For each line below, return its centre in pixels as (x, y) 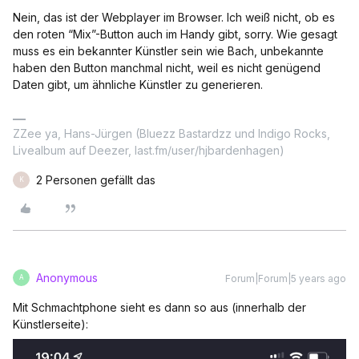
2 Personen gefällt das (96, 179)
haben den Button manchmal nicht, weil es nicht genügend (167, 67)
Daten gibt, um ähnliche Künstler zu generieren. (138, 84)
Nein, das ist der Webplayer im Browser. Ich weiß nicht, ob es (174, 17)
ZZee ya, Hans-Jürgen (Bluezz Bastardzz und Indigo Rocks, (171, 133)
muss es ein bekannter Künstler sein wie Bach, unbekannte (168, 50)
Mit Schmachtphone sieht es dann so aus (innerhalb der (159, 307)
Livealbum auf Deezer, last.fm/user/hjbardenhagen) (149, 150)
